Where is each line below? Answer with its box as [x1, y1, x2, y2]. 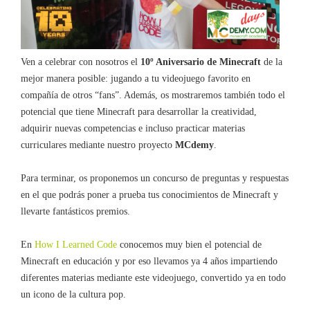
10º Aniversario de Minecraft [140, 56, 261, 67]
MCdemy [175, 139, 214, 150]
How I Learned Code [35, 239, 117, 250]
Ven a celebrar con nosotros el [21, 56, 140, 67]
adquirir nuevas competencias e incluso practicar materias [21, 122, 245, 134]
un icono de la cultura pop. [21, 289, 126, 300]
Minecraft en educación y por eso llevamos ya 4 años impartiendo [21, 255, 277, 266]
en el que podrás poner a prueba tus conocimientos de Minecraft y [21, 189, 278, 200]
